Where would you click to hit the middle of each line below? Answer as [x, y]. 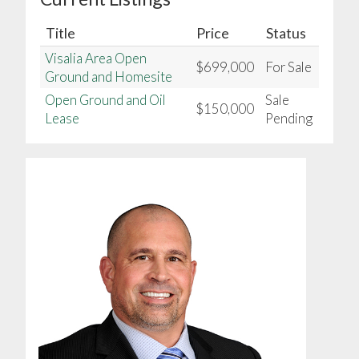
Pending [289, 118]
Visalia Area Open [96, 58]
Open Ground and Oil [106, 99]
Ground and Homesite [109, 76]
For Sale [289, 67]
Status [286, 33]
